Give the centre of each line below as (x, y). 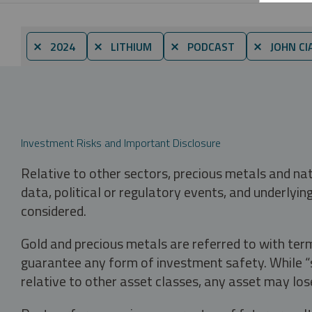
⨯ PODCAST (202, 46)
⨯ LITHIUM (123, 46)
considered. (54, 210)
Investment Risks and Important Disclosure (121, 142)
